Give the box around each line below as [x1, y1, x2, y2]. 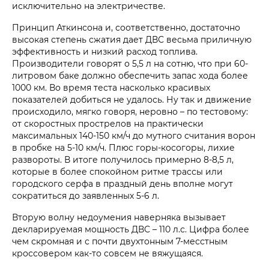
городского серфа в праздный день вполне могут [12, 177, 233, 189]
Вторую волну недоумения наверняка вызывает [12, 211, 226, 223]
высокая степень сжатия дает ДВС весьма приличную [12, 33, 252, 45]
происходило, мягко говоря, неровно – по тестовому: [12, 105, 248, 117]
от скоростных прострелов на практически [12, 117, 204, 129]
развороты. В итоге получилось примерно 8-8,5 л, [12, 153, 234, 165]
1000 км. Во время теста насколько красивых [12, 81, 210, 93]
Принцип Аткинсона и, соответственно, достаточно [12, 21, 240, 33]
